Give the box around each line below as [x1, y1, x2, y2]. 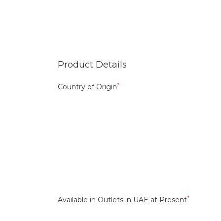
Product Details [58, 59, 127, 70]
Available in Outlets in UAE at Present [58, 195, 187, 204]
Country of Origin [58, 82, 117, 91]
